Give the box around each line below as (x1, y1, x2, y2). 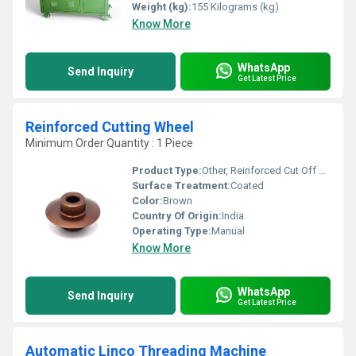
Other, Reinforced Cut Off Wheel (202, 164, 319, 176)
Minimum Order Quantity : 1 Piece (25, 137, 193, 149)
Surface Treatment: (132, 180, 230, 192)
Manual (211, 225, 245, 237)
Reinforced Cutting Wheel (25, 118, 194, 135)
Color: (132, 195, 163, 207)
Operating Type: (132, 225, 211, 237)
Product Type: (132, 164, 202, 176)
